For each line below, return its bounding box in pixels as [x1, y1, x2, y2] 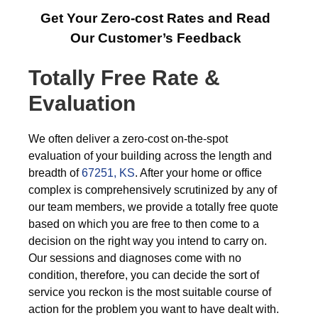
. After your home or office [135, 167, 262, 179]
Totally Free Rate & [28, 66, 220, 89]
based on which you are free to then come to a [28, 218, 259, 230]
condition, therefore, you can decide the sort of [28, 269, 259, 281]
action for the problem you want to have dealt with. [28, 303, 279, 315]
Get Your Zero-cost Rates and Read [40, 11, 270, 26]
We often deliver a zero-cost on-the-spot [28, 133, 228, 145]
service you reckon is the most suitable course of [28, 286, 271, 298]
